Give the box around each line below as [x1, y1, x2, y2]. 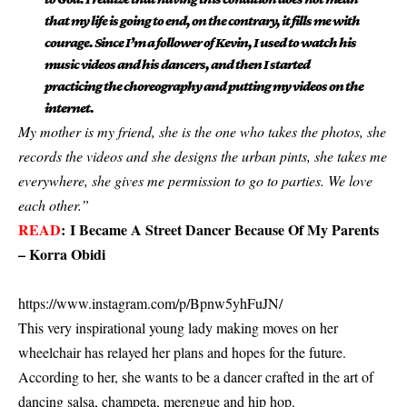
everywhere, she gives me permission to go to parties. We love [18, 171, 372, 191]
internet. [44, 100, 94, 116]
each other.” [18, 195, 89, 215]
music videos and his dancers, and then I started [44, 56, 310, 73]
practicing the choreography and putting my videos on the [44, 78, 363, 94]
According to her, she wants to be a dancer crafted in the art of [18, 367, 373, 387]
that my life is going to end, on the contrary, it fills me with [44, 13, 360, 29]
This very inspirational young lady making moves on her [18, 318, 338, 338]
